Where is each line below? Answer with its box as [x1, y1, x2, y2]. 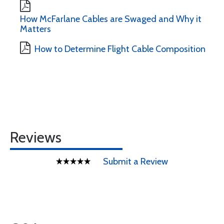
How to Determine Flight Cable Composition [34, 43, 205, 54]
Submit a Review [103, 156, 168, 167]
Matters [20, 23, 51, 34]
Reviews [10, 128, 61, 146]
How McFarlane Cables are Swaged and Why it [20, 13, 201, 24]
